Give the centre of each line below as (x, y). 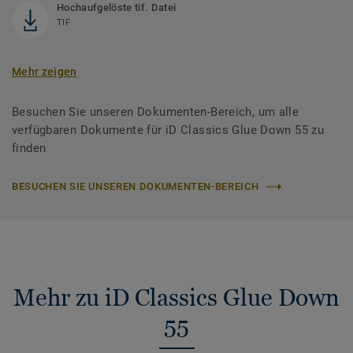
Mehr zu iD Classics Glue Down (176, 298)
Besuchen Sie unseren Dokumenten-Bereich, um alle (156, 112)
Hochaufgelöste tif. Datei (117, 8)
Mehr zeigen (45, 72)
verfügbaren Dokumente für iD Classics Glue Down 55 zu (168, 130)
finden (29, 149)
